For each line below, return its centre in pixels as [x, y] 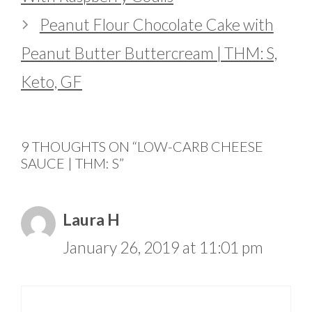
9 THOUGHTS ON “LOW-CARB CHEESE [142, 146]
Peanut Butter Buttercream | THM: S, [149, 53]
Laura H [91, 219]
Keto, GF [52, 81]
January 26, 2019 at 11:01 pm [163, 247]
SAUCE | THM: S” [72, 163]
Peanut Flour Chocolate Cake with [156, 24]
